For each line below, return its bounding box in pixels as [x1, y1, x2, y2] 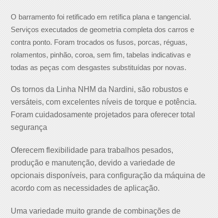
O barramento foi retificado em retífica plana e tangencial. [11, 13, 192, 21]
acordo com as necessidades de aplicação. [11, 184, 160, 193]
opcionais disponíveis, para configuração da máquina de [11, 171, 206, 180]
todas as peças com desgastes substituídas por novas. [11, 64, 187, 72]
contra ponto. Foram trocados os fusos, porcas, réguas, [11, 38, 188, 47]
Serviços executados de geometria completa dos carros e [11, 26, 195, 34]
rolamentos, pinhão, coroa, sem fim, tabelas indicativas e [11, 51, 191, 59]
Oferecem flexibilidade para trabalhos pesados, [11, 146, 174, 155]
